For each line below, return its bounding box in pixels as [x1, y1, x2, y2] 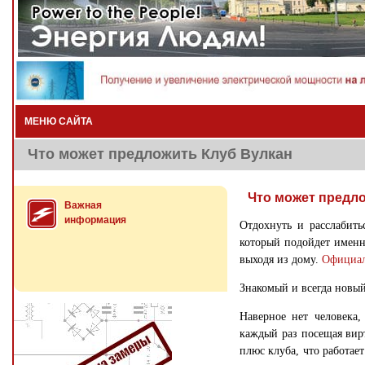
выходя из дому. [240, 253, 322, 266]
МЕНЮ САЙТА [24, 116, 93, 127]
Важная [64, 200, 102, 211]
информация [64, 214, 126, 226]
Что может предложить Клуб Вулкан [28, 146, 292, 162]
